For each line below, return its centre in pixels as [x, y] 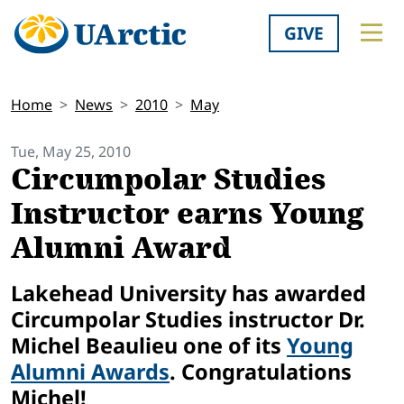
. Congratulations [261, 371]
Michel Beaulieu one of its [149, 345]
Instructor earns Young [187, 214]
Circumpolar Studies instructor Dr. [188, 319]
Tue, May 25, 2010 [71, 152]
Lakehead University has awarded [188, 293]
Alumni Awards [90, 371]
